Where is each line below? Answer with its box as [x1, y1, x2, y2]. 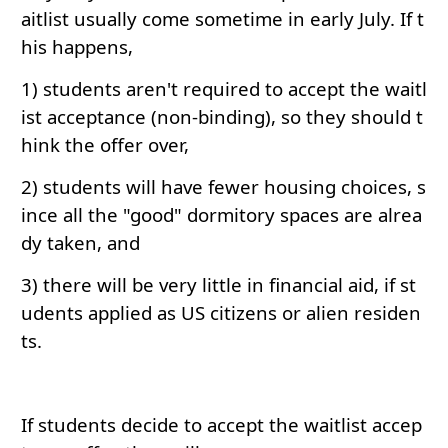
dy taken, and [21, 230, 140, 256]
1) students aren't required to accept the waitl [21, 76, 427, 102]
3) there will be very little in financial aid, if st [21, 272, 416, 298]
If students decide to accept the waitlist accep [21, 412, 422, 438]
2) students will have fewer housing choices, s [21, 174, 426, 200]
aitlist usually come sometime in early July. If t [21, 6, 424, 32]
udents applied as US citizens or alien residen [21, 300, 421, 326]
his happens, [21, 34, 133, 60]
